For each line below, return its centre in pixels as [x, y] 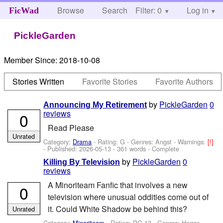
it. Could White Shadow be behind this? [117, 209]
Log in [197, 10]
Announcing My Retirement [95, 105]
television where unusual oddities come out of [128, 197]
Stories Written [39, 81]
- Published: [61, 148]
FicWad [24, 10]
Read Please [71, 128]
